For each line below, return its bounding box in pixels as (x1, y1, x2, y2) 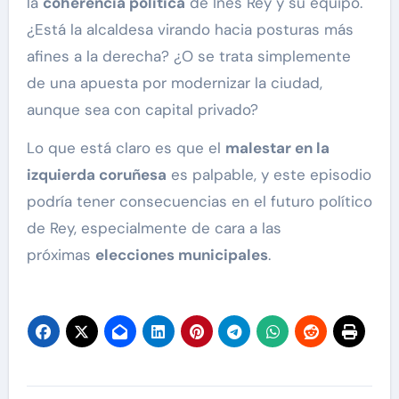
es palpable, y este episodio (166, 165, 371, 185)
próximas (26, 245, 95, 265)
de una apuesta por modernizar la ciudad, (26, 73, 322, 94)
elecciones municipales (94, 245, 268, 265)
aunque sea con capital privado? (26, 100, 258, 120)
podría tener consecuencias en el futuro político (26, 191, 372, 212)
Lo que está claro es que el (26, 138, 225, 159)
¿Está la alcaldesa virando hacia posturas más (26, 20, 354, 40)
